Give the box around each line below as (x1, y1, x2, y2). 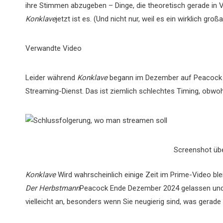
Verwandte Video (25, 44, 82, 53)
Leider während (25, 73, 77, 82)
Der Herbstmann (25, 183, 80, 193)
